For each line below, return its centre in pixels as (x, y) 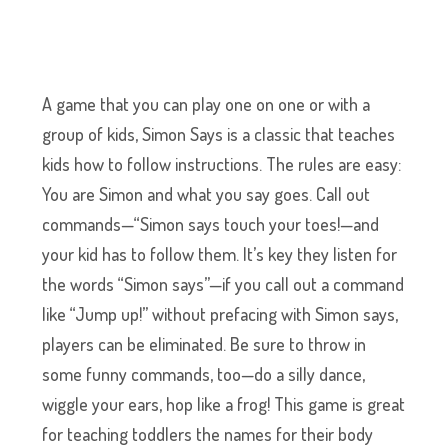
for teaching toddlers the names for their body (208, 433)
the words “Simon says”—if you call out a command (223, 283)
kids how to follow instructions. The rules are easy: (222, 163)
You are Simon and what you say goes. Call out (206, 193)
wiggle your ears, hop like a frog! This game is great (224, 403)
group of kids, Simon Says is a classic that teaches (219, 133)
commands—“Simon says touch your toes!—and (211, 223)
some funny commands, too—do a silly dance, (204, 373)
